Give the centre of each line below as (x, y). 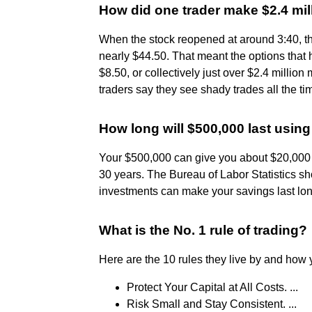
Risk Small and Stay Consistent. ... (212, 304)
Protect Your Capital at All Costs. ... (212, 287)
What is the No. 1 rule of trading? (203, 230)
